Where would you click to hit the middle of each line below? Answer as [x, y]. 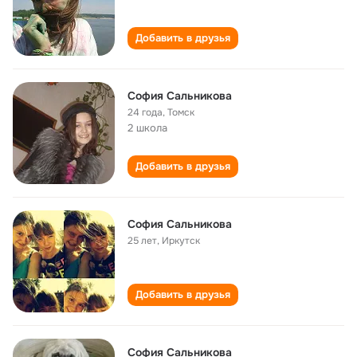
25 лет [142, 241]
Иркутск [181, 241]
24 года [145, 112]
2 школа [147, 128]
